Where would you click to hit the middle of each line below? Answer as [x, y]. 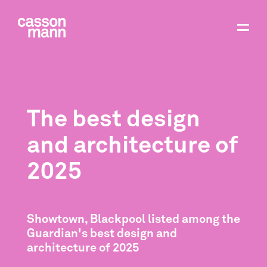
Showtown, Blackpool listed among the [133, 219]
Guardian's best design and [102, 233]
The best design [113, 120]
